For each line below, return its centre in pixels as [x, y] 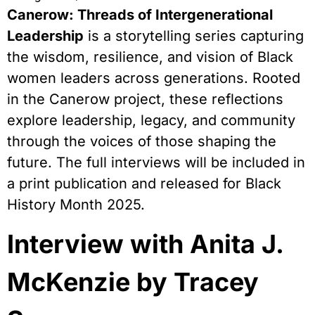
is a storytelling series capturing [194, 36]
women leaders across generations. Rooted [154, 78]
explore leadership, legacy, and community [151, 120]
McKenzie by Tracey [133, 282]
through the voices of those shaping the [142, 141]
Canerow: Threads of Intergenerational [140, 14]
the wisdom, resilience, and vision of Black [150, 57]
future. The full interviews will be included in [156, 162]
